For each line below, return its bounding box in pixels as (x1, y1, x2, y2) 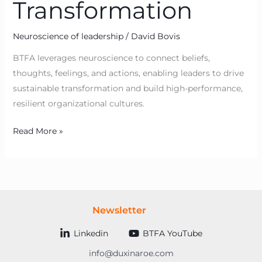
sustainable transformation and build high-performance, (12, 83, 243, 94)
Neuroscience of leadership (12, 31, 123, 42)
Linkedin (73, 227, 108, 239)
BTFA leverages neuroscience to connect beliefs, (12, 53, 210, 64)
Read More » (12, 126, 63, 137)
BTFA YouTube (143, 227, 203, 239)
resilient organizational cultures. (12, 98, 144, 109)
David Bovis (130, 31, 180, 42)
